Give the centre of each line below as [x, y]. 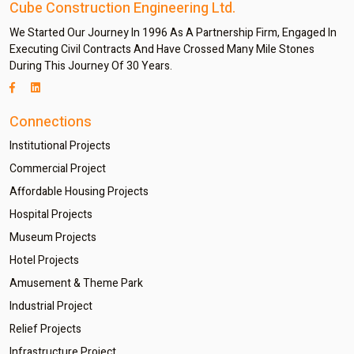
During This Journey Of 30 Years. [91, 66]
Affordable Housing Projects [79, 192]
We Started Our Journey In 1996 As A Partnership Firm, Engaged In [173, 33]
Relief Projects [45, 329]
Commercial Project [58, 169]
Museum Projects [53, 237]
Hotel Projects [44, 260]
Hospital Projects [51, 215]
